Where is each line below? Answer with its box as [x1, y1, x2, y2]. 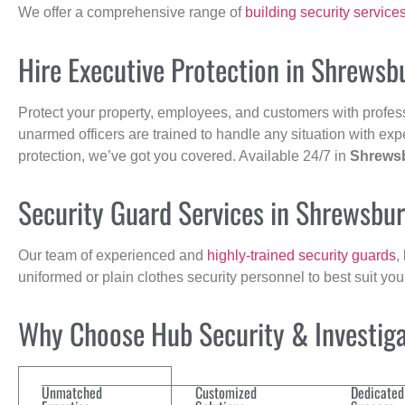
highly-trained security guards [207, 247, 396, 263]
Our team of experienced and [18, 247, 207, 263]
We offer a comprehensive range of [18, 5, 245, 21]
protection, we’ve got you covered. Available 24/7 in [18, 147, 350, 164]
